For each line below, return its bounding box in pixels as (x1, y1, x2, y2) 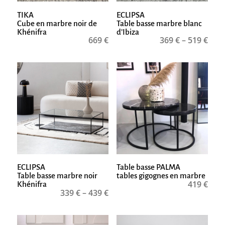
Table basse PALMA (116, 163, 180, 172)
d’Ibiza (116, 27, 139, 36)
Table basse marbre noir (17, 171, 97, 180)
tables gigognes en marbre (116, 171, 205, 180)
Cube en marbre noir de (17, 19, 97, 28)
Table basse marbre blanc (116, 19, 202, 28)
